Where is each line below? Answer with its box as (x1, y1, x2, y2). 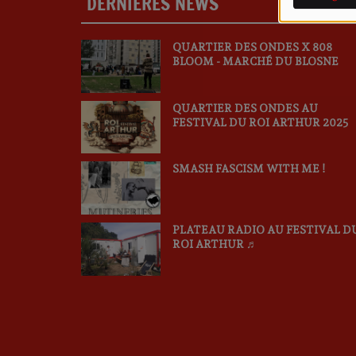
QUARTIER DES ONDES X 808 (172, 41, 332, 53)
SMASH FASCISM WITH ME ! (172, 162, 325, 176)
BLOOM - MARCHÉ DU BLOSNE (172, 55, 339, 68)
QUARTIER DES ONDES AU (172, 101, 318, 114)
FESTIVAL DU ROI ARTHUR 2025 (172, 115, 349, 129)
